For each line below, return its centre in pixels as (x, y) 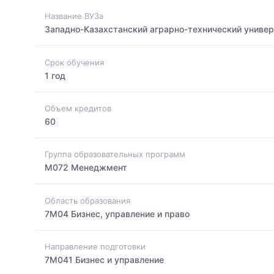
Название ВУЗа (74, 16)
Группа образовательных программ (115, 154)
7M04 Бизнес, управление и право (117, 213)
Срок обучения (74, 62)
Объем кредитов (78, 108)
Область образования (87, 200)
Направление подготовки (95, 246)
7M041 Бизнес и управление (104, 259)
